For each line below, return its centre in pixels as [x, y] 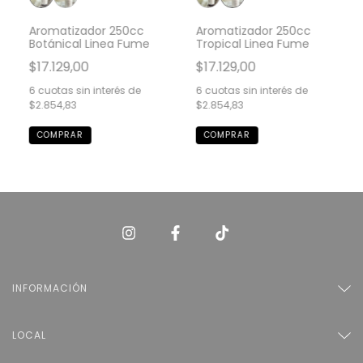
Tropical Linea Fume [252, 43]
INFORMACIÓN [50, 288]
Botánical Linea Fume [89, 43]
